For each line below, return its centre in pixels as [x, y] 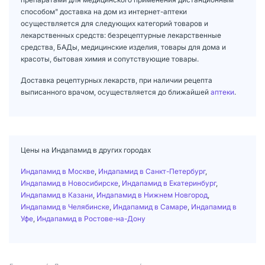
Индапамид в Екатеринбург [169, 183]
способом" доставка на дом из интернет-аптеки [104, 11]
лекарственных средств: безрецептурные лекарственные [121, 35]
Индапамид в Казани [57, 195]
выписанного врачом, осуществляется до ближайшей [116, 92]
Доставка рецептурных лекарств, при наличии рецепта [117, 80]
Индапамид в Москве [58, 171]
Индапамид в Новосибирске [70, 183]
